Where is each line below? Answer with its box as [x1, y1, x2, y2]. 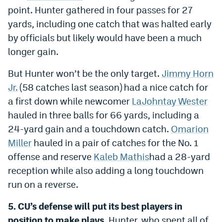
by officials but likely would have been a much [8, 32, 202, 43]
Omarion [171, 123, 209, 134]
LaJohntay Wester [132, 95, 208, 107]
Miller [8, 137, 32, 148]
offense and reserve [8, 151, 94, 162]
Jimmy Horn [162, 67, 214, 79]
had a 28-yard [149, 151, 210, 162]
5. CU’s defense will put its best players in [8, 200, 182, 212]
